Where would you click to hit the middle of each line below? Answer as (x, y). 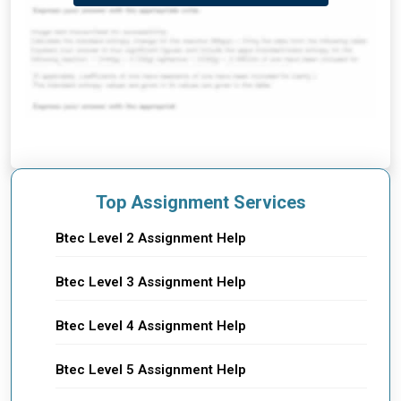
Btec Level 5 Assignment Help (151, 369)
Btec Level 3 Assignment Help (151, 282)
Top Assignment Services (200, 202)
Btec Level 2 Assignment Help (151, 238)
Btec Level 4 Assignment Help (151, 325)
